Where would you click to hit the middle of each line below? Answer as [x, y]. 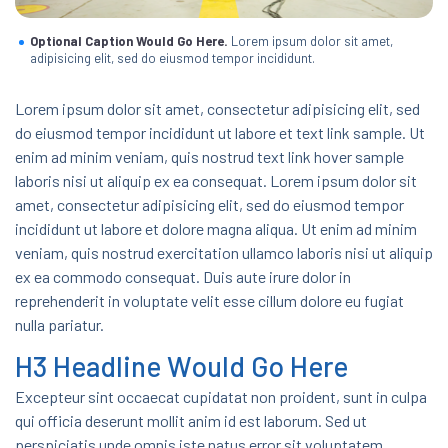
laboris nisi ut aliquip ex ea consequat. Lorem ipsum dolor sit [216, 180]
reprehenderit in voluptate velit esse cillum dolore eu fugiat [209, 300]
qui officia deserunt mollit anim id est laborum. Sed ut [191, 420]
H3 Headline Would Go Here [181, 365]
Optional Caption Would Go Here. [129, 40]
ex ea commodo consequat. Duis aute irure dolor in [183, 276]
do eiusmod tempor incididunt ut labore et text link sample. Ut [220, 132]
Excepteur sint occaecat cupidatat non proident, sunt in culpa [221, 396]
